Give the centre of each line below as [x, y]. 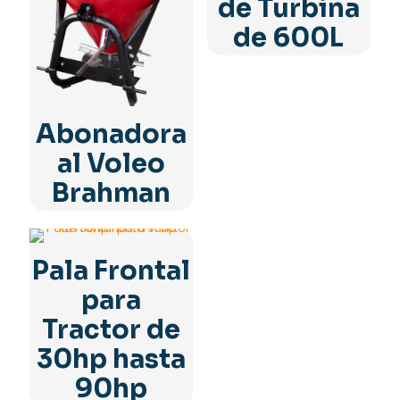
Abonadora [112, 134]
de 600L [289, 37]
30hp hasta [112, 359]
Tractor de [112, 330]
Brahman [112, 193]
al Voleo [112, 164]
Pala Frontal [112, 271]
